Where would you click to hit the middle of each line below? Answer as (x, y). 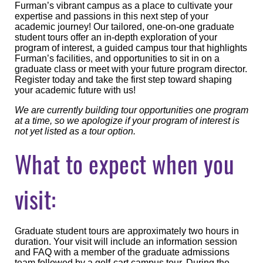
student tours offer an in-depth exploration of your (116, 37)
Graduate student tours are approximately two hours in (127, 231)
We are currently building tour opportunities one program (131, 110)
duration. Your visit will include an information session (126, 241)
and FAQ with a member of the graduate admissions (122, 252)
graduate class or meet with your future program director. (131, 69)
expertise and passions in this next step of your (112, 16)
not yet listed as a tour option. (75, 131)
